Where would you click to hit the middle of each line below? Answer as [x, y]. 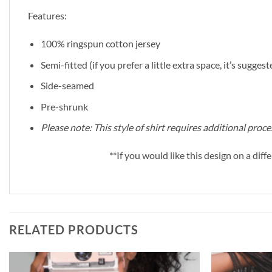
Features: [47, 16]
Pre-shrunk [64, 106]
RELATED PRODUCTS [74, 230]
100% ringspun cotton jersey [100, 44]
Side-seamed [67, 86]
